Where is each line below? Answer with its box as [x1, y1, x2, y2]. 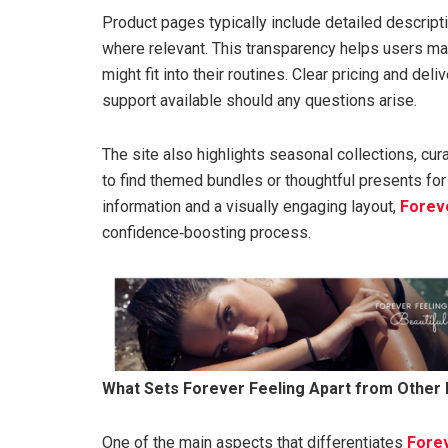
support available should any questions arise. [102, 90, 417, 110]
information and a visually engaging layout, [102, 196, 400, 216]
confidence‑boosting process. [102, 222, 311, 242]
